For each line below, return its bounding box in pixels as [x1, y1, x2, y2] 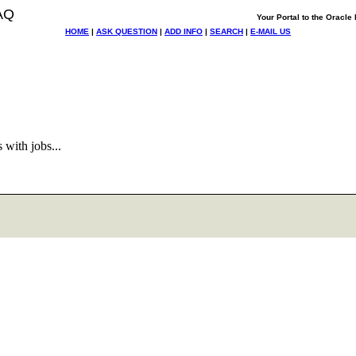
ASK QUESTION [96, 27, 157, 36]
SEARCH [210, 27, 243, 36]
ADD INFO [164, 27, 203, 36]
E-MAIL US [250, 27, 291, 36]
